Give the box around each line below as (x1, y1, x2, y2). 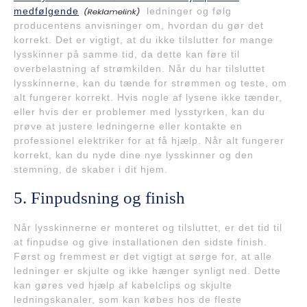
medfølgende (14, 5, 79, 16)
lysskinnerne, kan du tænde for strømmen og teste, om (14, 77, 287, 88)
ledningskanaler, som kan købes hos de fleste (14, 293, 242, 305)
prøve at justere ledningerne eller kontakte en (14, 120, 243, 132)
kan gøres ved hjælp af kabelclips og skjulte (14, 279, 232, 291)
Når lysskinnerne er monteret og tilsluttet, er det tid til (14, 221, 282, 233)
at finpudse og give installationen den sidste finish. (14, 236, 267, 247)
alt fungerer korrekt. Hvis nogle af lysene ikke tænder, (14, 91, 282, 103)
